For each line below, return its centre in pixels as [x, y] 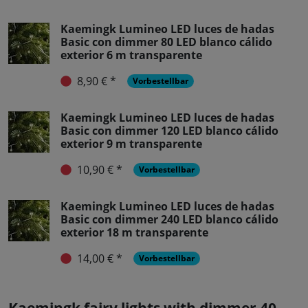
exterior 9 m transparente [131, 144]
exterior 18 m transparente [134, 233]
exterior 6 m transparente [131, 55]
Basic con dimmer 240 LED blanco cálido [169, 220]
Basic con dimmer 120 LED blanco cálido [169, 131]
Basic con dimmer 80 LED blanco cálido [166, 42]
